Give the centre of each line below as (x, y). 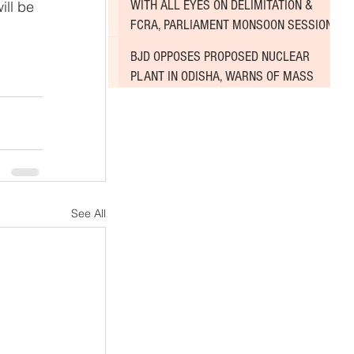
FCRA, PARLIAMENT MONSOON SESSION (232, 25)
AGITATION (157, 96)
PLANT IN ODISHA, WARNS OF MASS (222, 76)
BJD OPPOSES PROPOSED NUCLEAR (220, 56)
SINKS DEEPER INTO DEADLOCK (210, 45)
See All (88, 213)
